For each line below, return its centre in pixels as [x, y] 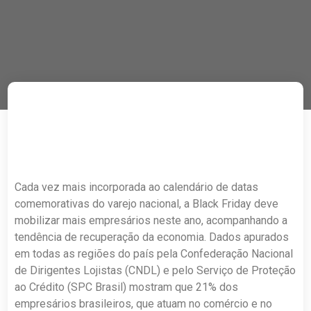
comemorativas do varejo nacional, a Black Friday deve [147, 204]
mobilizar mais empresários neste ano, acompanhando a [151, 220]
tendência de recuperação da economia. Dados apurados [152, 237]
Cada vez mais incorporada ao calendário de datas [137, 187]
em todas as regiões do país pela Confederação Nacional [154, 254]
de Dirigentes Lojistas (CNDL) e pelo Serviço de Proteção [155, 270]
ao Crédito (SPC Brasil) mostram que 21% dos [127, 287]
